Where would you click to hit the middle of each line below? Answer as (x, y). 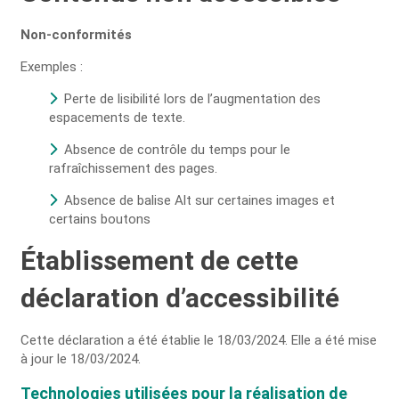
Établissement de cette (159, 261)
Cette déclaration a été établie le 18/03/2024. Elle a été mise (199, 340)
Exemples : (52, 67)
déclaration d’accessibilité (180, 298)
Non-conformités (76, 35)
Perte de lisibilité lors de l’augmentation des (192, 99)
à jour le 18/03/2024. (81, 359)
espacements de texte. (117, 118)
